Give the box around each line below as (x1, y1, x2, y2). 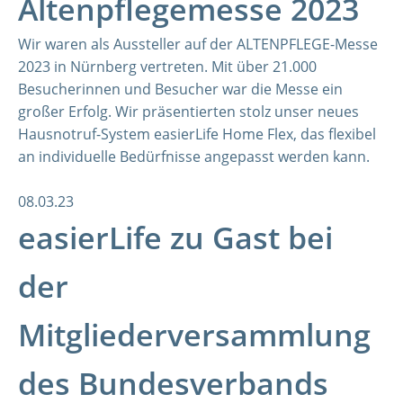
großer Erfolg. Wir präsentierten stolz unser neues (18, 102, 359, 121)
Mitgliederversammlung (18, 314, 371, 355)
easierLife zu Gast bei (18, 217, 333, 258)
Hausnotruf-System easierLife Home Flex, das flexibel (18, 124, 376, 144)
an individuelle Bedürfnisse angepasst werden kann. (18, 147, 370, 166)
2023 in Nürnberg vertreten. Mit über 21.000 (18, 57, 317, 76)
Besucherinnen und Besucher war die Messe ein (18, 79, 343, 99)
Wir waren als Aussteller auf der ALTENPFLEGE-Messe (18, 34, 378, 54)
